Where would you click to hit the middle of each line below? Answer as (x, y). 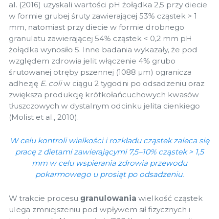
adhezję (24, 84)
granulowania (108, 198)
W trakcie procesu (44, 198)
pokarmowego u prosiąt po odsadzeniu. (109, 175)
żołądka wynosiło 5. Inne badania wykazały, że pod (103, 50)
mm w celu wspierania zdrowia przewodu (109, 163)
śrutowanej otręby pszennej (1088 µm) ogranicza (100, 72)
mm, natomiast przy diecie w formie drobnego (97, 27)
